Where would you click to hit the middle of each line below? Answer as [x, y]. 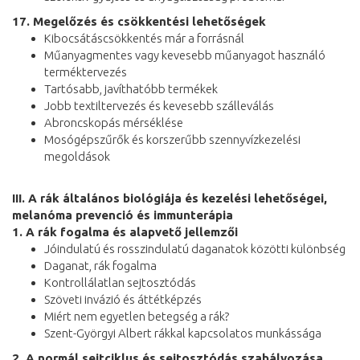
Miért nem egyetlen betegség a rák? [137, 316]
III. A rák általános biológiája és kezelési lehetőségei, [170, 198]
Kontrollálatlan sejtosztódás [120, 282]
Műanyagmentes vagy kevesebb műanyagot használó [185, 55]
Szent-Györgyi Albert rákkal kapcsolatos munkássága [183, 333]
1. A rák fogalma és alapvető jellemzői [125, 231]
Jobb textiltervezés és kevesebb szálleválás [159, 105]
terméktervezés [86, 72]
